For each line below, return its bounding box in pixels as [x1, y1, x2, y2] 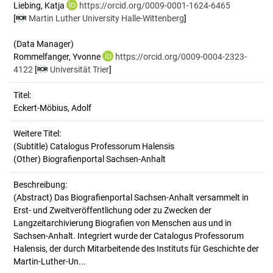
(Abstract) [13, 193, 54, 202]
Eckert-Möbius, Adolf [13, 103, 91, 113]
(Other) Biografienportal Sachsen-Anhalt [13, 154, 166, 164]
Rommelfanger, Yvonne [13, 52, 102, 62]
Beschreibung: [13, 180, 67, 190]
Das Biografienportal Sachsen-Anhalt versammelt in [54, 193, 249, 202]
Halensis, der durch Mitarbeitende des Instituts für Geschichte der [13, 244, 259, 253]
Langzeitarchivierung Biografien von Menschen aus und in [13, 218, 232, 228]
